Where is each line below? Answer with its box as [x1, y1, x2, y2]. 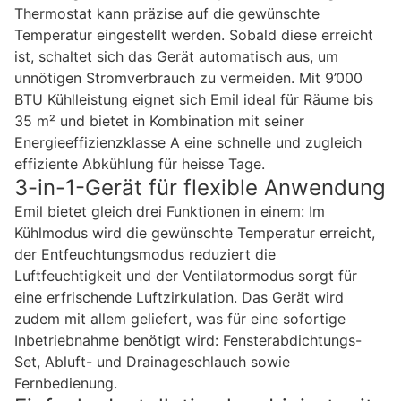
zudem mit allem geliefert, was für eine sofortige [14, 309, 346, 328]
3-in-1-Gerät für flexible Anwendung [14, 174, 386, 200]
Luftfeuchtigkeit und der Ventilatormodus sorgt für [14, 266, 357, 285]
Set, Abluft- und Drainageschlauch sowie [14, 352, 290, 371]
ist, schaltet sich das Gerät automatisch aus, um [14, 47, 338, 65]
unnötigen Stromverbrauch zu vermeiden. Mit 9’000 [14, 68, 363, 87]
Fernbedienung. [14, 373, 117, 392]
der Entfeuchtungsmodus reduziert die [14, 244, 276, 263]
